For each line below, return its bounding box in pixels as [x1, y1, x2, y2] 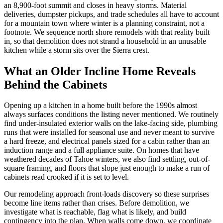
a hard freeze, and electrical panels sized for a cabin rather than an [4, 137, 210, 146]
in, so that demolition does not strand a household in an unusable [4, 36, 206, 45]
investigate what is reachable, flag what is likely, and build [4, 208, 186, 217]
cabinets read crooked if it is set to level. [4, 173, 129, 182]
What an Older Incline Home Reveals [4, 64, 196, 78]
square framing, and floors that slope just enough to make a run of [4, 164, 210, 173]
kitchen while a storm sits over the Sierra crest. [4, 45, 149, 54]
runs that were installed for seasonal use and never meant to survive [4, 128, 215, 137]
